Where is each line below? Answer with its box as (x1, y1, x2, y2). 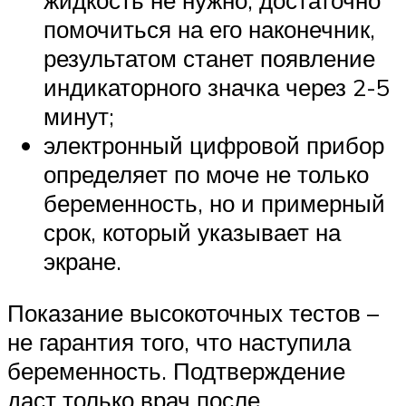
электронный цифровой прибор (43, 130, 384, 159)
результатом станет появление (43, 43, 375, 72)
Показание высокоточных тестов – (7, 298, 379, 328)
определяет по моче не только (43, 159, 369, 188)
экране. (43, 246, 121, 275)
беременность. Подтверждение (7, 356, 345, 386)
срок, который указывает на (43, 217, 341, 246)
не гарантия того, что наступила (7, 327, 351, 357)
